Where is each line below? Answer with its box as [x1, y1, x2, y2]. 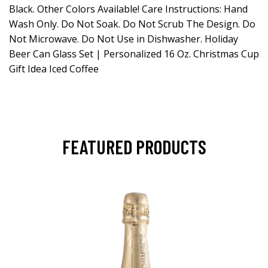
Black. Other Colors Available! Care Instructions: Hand [9, 2, 248, 16]
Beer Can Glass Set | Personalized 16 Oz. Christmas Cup [9, 47, 259, 61]
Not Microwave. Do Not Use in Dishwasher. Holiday [9, 32, 238, 46]
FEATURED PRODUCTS [62, 135, 206, 159]
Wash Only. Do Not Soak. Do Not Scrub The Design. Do [9, 17, 255, 31]
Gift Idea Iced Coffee [9, 62, 99, 76]
